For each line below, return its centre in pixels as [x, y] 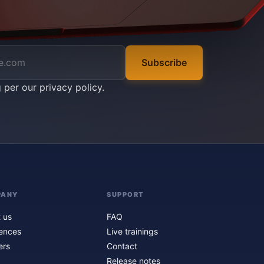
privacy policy [70, 87]
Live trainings [132, 231]
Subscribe [164, 62]
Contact [122, 246]
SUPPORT [126, 194]
